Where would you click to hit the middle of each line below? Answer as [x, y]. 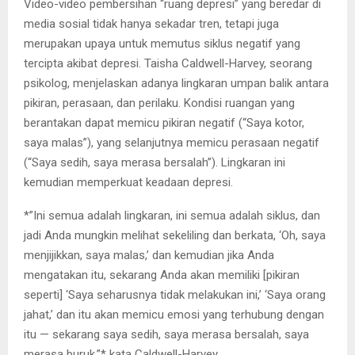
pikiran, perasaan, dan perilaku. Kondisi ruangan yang [159, 103]
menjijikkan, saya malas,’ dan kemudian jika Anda [149, 256]
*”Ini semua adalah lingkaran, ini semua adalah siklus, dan [172, 216]
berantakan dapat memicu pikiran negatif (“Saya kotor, [164, 123]
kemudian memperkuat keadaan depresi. [128, 183]
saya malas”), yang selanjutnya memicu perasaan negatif [172, 143]
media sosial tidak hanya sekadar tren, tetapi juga [151, 24]
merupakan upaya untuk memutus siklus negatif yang [162, 44]
